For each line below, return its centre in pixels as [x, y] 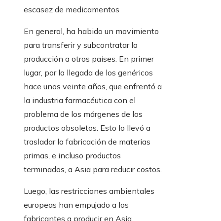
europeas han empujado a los [76, 205]
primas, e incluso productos [72, 156]
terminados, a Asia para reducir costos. [93, 169]
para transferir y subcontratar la [81, 45]
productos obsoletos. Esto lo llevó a [87, 128]
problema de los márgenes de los [83, 114]
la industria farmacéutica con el [80, 100]
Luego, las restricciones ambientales [89, 191]
